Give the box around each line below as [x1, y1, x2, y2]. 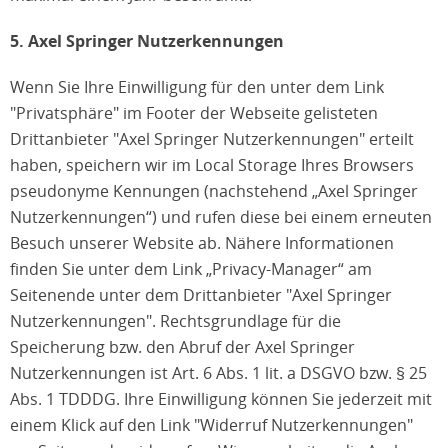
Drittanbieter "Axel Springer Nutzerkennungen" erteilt [10, 128, 414, 150]
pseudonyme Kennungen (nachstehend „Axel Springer [10, 180, 418, 202]
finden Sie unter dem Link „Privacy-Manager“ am [10, 258, 372, 280]
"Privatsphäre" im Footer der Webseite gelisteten [10, 102, 378, 124]
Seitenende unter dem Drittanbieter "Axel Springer [10, 284, 392, 306]
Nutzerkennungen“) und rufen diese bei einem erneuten [10, 206, 432, 228]
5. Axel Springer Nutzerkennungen [10, 30, 284, 52]
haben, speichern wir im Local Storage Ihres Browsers [10, 154, 414, 176]
